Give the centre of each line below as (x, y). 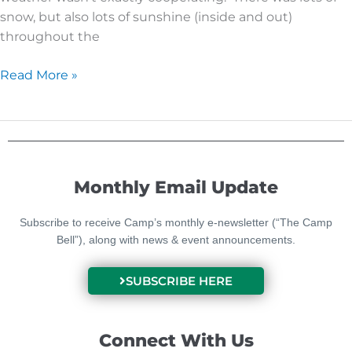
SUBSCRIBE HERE (179, 281)
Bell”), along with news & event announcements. (176, 239)
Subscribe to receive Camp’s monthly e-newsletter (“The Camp (176, 222)
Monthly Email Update (176, 187)
